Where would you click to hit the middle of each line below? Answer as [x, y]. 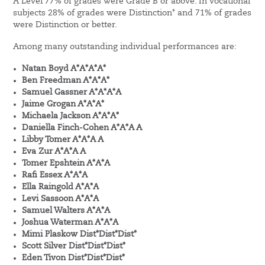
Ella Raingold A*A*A [61, 187]
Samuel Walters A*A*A [66, 210]
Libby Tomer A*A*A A [63, 139]
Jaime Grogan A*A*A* [63, 104]
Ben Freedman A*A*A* [66, 80]
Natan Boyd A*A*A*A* [64, 68]
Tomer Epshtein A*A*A [66, 163]
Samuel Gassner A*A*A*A [72, 92]
